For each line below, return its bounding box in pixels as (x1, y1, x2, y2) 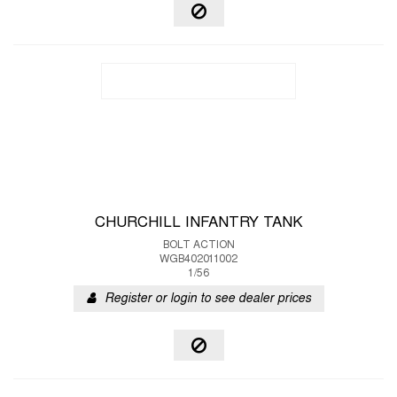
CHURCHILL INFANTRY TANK (94, 216, 303, 230)
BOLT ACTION (162, 240, 235, 251)
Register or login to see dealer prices (104, 293, 311, 305)
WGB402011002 (160, 254, 237, 265)
